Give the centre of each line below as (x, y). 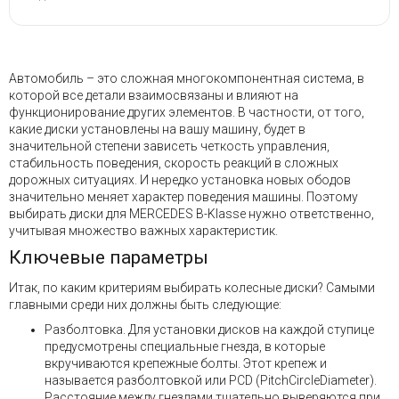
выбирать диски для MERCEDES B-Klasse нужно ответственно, (191, 213)
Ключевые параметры (109, 258)
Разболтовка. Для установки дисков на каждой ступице (209, 330)
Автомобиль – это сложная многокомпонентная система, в (187, 78)
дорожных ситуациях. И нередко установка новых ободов (180, 179)
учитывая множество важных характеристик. (143, 230)
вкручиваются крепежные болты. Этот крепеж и (186, 364)
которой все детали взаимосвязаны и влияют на (154, 95)
